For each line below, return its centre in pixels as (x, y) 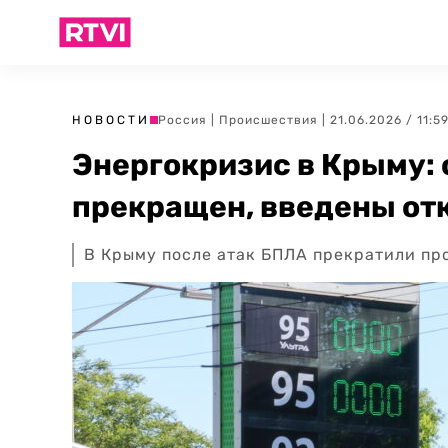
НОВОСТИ (111, 120)
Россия (182, 120)
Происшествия (268, 120)
